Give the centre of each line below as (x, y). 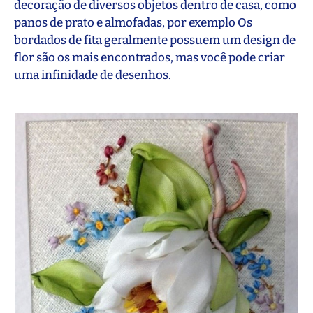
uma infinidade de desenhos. (93, 75)
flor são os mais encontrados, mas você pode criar (150, 57)
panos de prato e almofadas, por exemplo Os (133, 22)
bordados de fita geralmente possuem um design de (155, 40)
